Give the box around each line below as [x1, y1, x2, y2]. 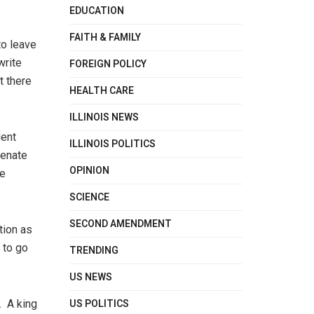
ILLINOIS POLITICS [69, 136, 156, 151]
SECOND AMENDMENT [69, 216, 172, 231]
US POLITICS [69, 296, 129, 311]
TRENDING [69, 243, 118, 258]
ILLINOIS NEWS [69, 109, 139, 125]
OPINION [69, 163, 109, 178]
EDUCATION [69, 3, 124, 18]
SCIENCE [69, 189, 109, 205]
